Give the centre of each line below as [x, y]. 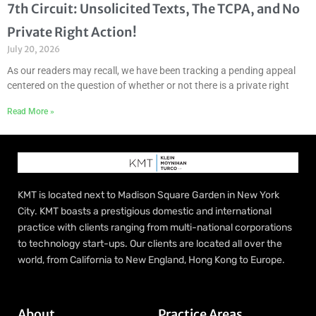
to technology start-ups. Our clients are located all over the [150, 244]
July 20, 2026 [34, 49]
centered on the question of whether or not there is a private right [148, 86]
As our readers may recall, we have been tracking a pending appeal [151, 71]
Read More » [31, 112]
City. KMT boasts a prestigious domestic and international [145, 212]
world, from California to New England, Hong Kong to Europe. [151, 260]
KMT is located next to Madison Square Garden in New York [148, 195]
